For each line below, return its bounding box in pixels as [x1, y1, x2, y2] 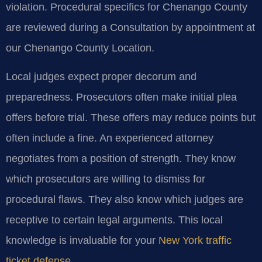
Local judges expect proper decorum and [6, 71, 196, 83]
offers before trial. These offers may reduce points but [6, 112, 256, 124]
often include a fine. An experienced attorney [6, 132, 213, 144]
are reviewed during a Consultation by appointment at [6, 21, 255, 33]
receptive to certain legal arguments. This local [6, 214, 223, 226]
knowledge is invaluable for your [6, 235, 158, 247]
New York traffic [158, 235, 232, 247]
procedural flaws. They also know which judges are [6, 194, 243, 206]
